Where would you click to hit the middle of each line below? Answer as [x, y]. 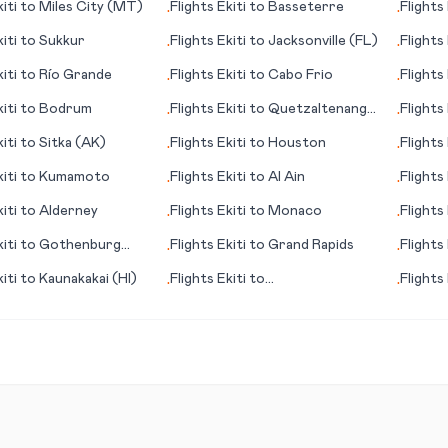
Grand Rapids [311, 245]
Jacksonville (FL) [323, 41]
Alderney [68, 211]
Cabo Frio [301, 75]
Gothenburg [79, 245]
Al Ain [287, 177]
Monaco [295, 211]
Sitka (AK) [72, 143]
